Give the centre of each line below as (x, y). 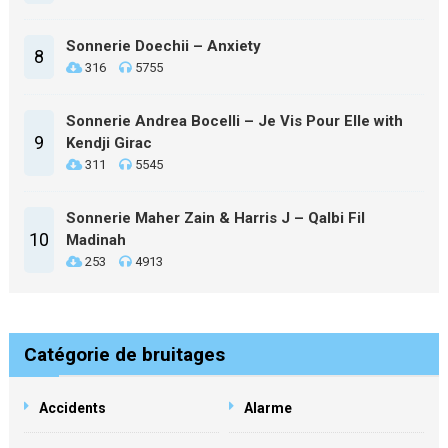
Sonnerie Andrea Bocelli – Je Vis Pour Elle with (234, 121)
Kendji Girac (108, 143)
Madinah (95, 240)
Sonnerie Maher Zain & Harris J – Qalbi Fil (215, 218)
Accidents (72, 408)
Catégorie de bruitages (124, 354)
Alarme (268, 408)
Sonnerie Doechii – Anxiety (163, 46)
